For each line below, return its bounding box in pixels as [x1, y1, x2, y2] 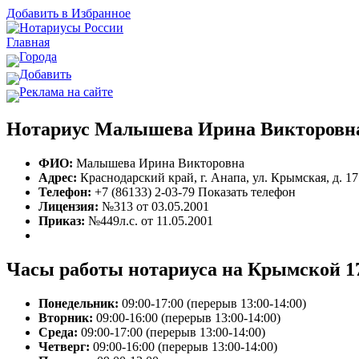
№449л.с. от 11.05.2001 [85, 213, 213, 228]
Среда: [38, 325, 78, 339]
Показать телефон [198, 184, 296, 199]
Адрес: [38, 170, 77, 184]
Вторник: [38, 310, 93, 325]
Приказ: [38, 213, 85, 228]
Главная [6, 35, 50, 49]
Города [19, 50, 57, 63]
